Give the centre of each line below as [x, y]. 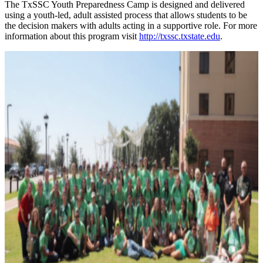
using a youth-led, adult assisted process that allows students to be [126, 15]
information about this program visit [72, 36]
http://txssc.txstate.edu [180, 36]
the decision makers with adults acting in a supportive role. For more [131, 25]
